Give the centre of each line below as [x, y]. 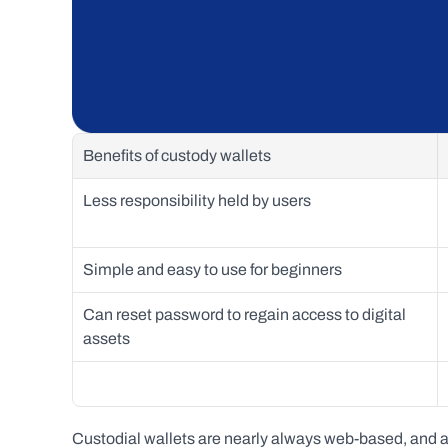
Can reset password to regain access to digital [244, 314]
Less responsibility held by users [197, 200]
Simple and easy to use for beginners [214, 269]
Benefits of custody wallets [177, 155]
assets [106, 338]
